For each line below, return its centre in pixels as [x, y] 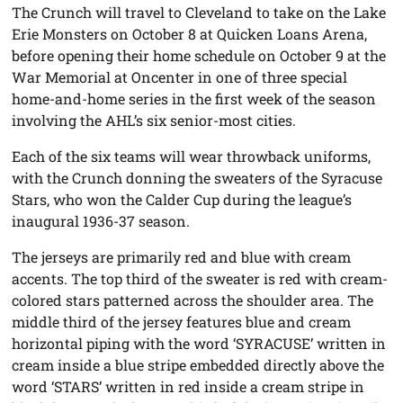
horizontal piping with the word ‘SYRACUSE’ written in [199, 343]
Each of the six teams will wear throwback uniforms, [192, 156]
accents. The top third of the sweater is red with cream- [200, 278]
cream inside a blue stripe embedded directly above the [198, 364]
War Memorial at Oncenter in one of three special [180, 76]
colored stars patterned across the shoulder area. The [193, 300]
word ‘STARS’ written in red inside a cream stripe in [188, 386]
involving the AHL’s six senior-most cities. [154, 120]
